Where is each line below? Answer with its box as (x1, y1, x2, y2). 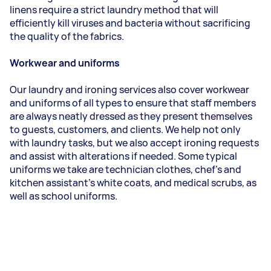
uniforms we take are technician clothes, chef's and (10, 163, 241, 176)
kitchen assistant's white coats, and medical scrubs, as (10, 176, 256, 189)
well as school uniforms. (10, 189, 117, 203)
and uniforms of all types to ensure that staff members (10, 96, 256, 109)
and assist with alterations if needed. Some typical (10, 149, 237, 163)
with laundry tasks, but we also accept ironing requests (10, 136, 259, 149)
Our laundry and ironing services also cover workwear (10, 83, 249, 96)
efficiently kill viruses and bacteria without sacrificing (10, 16, 250, 30)
